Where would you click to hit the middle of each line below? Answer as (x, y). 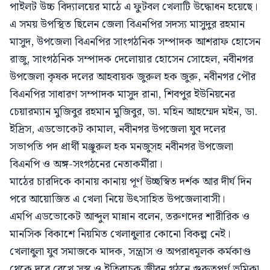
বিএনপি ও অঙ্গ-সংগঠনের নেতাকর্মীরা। (86, 164)
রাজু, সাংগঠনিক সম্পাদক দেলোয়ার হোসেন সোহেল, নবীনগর (131, 59)
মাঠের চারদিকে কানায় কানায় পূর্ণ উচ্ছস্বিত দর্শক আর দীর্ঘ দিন (130, 181)
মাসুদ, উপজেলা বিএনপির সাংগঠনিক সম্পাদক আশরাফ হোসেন (135, 42)
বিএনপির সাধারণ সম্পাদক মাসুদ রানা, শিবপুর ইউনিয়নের (122, 94)
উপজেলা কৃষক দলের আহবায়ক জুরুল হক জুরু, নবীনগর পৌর (133, 77)
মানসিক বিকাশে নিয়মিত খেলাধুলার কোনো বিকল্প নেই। (120, 234)
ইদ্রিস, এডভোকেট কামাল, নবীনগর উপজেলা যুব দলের (118, 129)
